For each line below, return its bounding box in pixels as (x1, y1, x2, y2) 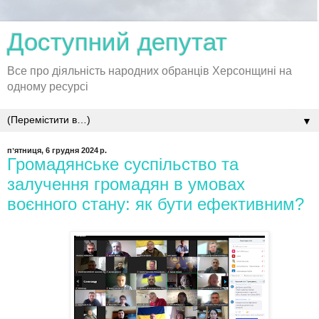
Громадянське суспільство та (7, 155, 239, 174)
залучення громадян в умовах (7, 174, 245, 194)
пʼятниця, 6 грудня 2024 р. (7, 146, 107, 155)
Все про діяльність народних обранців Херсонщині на (7, 65, 292, 77)
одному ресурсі (7, 80, 88, 93)
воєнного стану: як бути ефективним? (7, 194, 304, 214)
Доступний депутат (7, 28, 227, 56)
